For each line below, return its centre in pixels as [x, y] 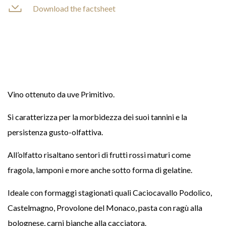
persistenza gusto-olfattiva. [55, 132]
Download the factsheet [74, 9]
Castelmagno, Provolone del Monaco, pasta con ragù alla [105, 208]
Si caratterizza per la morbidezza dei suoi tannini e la [97, 117]
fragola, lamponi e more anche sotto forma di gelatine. [100, 170]
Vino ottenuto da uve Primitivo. [61, 94]
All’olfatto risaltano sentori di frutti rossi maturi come [99, 155]
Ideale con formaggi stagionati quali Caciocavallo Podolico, [110, 193]
